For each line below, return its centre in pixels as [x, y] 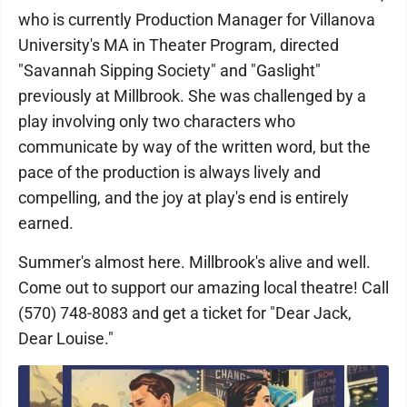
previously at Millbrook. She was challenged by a [192, 96]
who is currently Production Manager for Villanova [197, 20]
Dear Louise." [66, 338]
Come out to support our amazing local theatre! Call [203, 288]
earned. [46, 223]
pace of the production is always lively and [169, 172]
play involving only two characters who [157, 121]
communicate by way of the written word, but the [194, 147]
